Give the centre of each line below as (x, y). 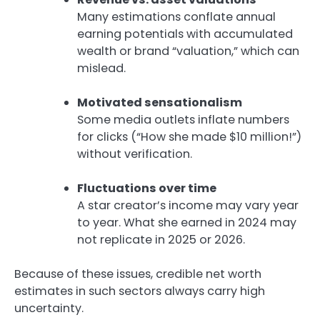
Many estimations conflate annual (176, 16)
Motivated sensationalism (160, 102)
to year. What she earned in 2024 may (187, 222)
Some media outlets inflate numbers (183, 119)
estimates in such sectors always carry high (140, 291)
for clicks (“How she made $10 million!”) (189, 136)
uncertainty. (49, 308)
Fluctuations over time (147, 188)
